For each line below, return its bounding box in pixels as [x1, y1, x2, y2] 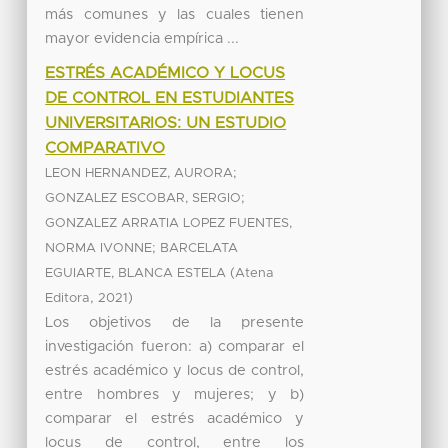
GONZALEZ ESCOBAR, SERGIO [45, 191, 242, 205]
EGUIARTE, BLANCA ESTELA [45, 266, 227, 280]
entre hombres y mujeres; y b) [45, 386, 305, 402]
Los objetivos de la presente [45, 314, 305, 330]
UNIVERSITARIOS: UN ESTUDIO [45, 114, 287, 131]
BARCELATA [160, 241, 239, 255]
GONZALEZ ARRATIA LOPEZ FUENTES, [45, 216, 293, 230]
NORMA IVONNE [45, 241, 153, 255]
